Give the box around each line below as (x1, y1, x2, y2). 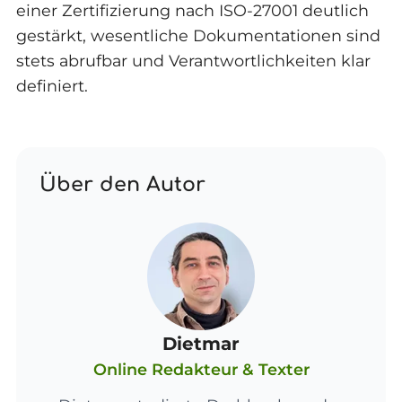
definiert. (15, 76, 88, 96)
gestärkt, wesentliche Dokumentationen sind (15, 26, 380, 46)
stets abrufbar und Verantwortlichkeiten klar (15, 51, 371, 71)
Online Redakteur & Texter (92, 359, 310, 379)
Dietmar (162, 332, 240, 354)
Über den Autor (39, 173, 206, 197)
